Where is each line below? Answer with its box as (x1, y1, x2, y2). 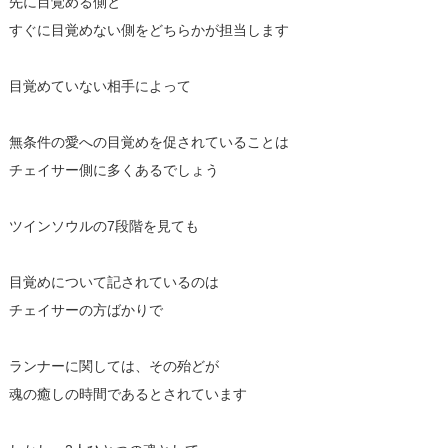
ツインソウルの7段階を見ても (8, 217, 199, 234)
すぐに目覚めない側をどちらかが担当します (8, 21, 289, 38)
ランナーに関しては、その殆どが (8, 357, 219, 374)
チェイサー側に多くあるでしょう (8, 161, 219, 178)
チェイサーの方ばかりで (8, 301, 163, 318)
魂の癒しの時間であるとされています (8, 385, 247, 402)
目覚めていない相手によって (8, 77, 191, 94)
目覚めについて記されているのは (8, 273, 219, 290)
